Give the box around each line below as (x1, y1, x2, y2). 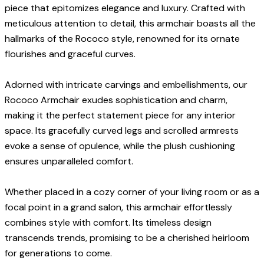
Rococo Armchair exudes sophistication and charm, (5, 93, 227, 106)
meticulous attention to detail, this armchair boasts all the (5, 17, 256, 30)
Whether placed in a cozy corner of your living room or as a (5, 185, 259, 198)
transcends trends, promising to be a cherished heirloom (5, 231, 249, 244)
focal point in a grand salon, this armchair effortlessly (5, 200, 232, 213)
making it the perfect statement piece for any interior (5, 108, 236, 121)
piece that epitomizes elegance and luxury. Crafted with (5, 2, 245, 15)
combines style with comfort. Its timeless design (5, 216, 212, 229)
